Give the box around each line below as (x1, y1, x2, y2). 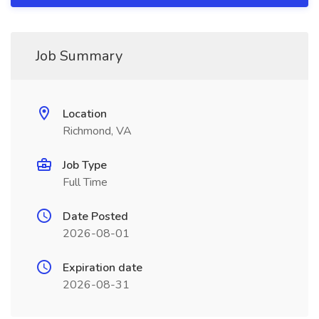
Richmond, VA (63, 123, 132, 139)
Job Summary (36, 46, 122, 66)
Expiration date (63, 260, 142, 276)
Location (63, 106, 107, 122)
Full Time (63, 174, 108, 190)
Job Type (63, 157, 107, 173)
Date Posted (63, 209, 128, 224)
